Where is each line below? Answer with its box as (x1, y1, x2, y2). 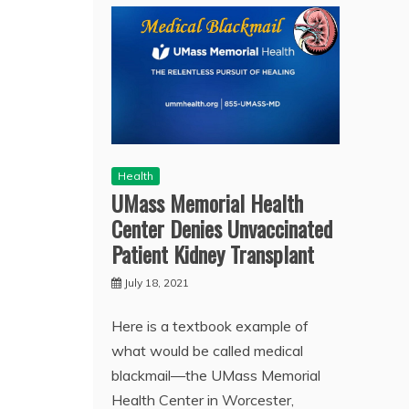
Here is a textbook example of (111, 316, 309, 335)
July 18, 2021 (124, 275, 189, 289)
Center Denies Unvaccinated (111, 211, 332, 245)
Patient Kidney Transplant (111, 236, 314, 270)
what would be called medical (111, 341, 303, 360)
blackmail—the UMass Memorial (111, 365, 320, 384)
